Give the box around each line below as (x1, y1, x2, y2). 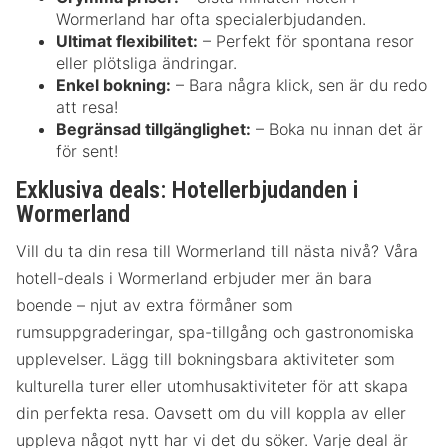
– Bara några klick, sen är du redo (171, 75, 427, 96)
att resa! (56, 97, 118, 118)
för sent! (56, 141, 118, 162)
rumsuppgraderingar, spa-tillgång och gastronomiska (16, 321, 414, 342)
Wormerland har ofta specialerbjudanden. (56, 9, 366, 30)
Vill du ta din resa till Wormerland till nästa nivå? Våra (16, 240, 418, 261)
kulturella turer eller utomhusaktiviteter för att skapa (16, 375, 408, 396)
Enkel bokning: (56, 75, 171, 96)
